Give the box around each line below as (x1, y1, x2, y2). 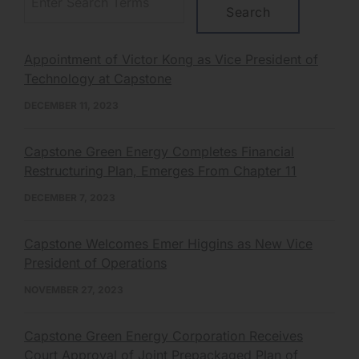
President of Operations (24, 254, 167, 271)
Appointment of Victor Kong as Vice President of (24, 50, 318, 67)
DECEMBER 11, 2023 (24, 99, 119, 111)
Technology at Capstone (24, 70, 171, 87)
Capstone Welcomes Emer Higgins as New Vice (24, 235, 313, 252)
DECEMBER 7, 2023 (24, 191, 115, 204)
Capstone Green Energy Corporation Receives (24, 327, 303, 344)
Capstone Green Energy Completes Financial (24, 143, 294, 159)
